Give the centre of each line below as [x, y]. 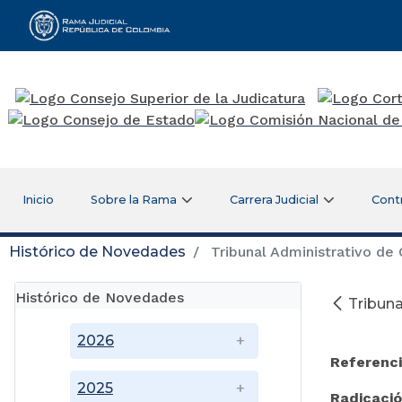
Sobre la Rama [134, 199]
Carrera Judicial [275, 199]
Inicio [38, 199]
